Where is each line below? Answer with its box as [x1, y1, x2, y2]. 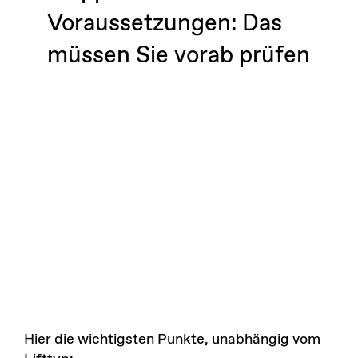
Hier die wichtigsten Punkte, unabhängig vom [23, 330, 320, 350]
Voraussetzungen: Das [46, 7, 282, 39]
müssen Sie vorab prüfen [46, 39, 310, 71]
